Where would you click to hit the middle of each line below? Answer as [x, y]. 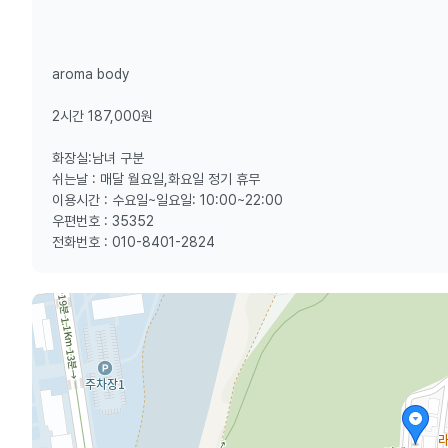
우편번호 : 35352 [103, 221]
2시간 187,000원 [102, 116]
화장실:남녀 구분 [98, 158]
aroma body [90, 74]
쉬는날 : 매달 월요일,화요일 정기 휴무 [156, 179]
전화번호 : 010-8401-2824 [133, 242]
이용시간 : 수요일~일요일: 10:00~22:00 [167, 200]
